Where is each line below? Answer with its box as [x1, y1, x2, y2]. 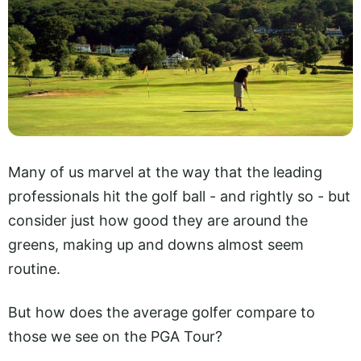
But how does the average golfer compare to [8, 303, 315, 321]
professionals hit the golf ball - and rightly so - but [8, 187, 351, 205]
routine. [8, 259, 60, 277]
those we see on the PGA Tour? [8, 327, 226, 345]
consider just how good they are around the [8, 211, 308, 229]
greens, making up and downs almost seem [8, 235, 304, 253]
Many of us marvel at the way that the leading [8, 163, 322, 180]
